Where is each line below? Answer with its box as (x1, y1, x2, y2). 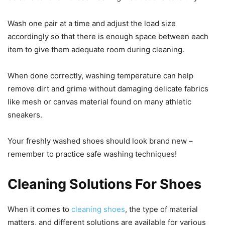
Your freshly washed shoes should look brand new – (8, 136, 193, 146)
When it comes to (8, 204, 71, 214)
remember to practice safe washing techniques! (8, 149, 177, 159)
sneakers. (8, 109, 42, 120)
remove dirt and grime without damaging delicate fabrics (8, 83, 208, 93)
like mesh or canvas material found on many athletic (8, 96, 191, 106)
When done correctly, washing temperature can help (8, 70, 193, 80)
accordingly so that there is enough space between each (8, 31, 208, 41)
